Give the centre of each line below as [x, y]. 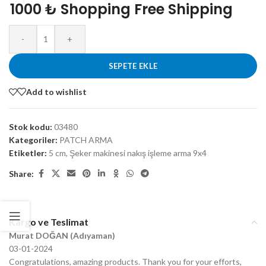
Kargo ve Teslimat [49, 222]
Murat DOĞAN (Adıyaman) [62, 236]
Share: [21, 173]
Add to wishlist [56, 91]
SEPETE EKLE [133, 66]
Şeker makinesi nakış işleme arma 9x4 [138, 153]
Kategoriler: [33, 140]
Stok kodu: [31, 127]
